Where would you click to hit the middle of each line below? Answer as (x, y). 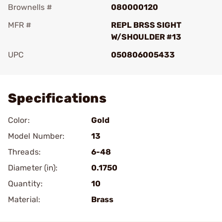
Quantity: (25, 184)
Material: (24, 199)
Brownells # (30, 7)
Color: (19, 120)
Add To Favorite (51, 69)
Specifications (57, 98)
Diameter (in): (33, 168)
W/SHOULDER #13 (146, 37)
